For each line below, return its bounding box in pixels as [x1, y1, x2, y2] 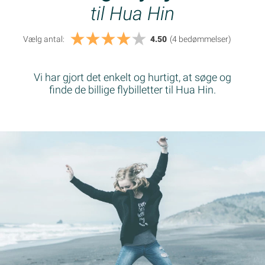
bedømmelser [177, 34, 228, 44]
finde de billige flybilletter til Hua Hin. [49, 83, 216, 96]
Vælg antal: [23, 34, 64, 44]
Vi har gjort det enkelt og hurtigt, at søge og [34, 71, 231, 84]
